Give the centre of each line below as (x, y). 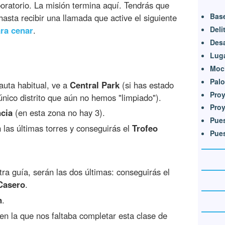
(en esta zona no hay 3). (59, 113)
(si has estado (147, 85)
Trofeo (145, 128)
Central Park (95, 85)
